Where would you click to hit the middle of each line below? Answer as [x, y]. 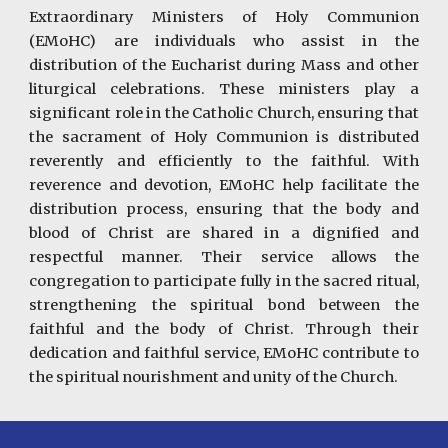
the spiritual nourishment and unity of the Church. [215, 377]
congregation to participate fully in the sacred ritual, [224, 281]
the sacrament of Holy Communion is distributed [224, 137]
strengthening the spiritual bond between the [224, 305]
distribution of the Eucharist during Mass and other [224, 65]
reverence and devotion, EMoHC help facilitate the [224, 185]
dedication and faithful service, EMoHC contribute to [224, 353]
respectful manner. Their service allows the [224, 257]
